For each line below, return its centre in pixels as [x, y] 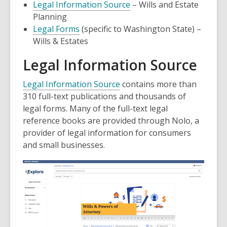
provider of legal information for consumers [107, 133]
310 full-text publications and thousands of [104, 96]
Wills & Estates [61, 41]
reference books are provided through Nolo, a [111, 121]
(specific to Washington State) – [140, 29]
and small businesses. [64, 145]
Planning [50, 17]
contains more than [158, 84]
